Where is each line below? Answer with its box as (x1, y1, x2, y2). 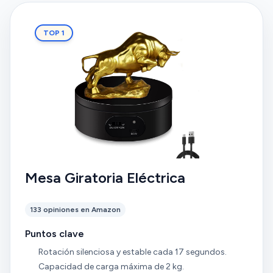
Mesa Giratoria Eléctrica (25, 169, 185, 186)
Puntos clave (25, 228, 84, 239)
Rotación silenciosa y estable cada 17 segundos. (38, 247, 227, 257)
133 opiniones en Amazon (30, 205, 121, 214)
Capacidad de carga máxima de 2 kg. (38, 261, 184, 272)
